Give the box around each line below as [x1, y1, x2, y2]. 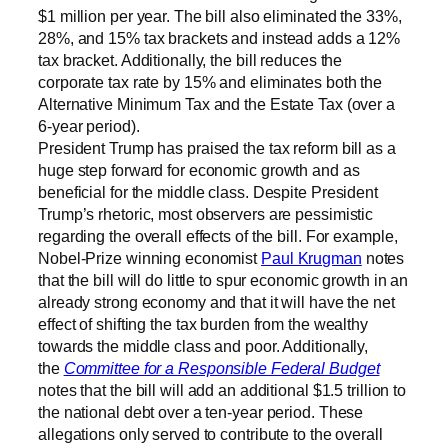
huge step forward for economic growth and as [38, 160, 360, 179]
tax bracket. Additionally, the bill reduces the [38, 50, 343, 69]
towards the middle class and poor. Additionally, [38, 336, 369, 355]
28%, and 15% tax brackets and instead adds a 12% [38, 28, 401, 47]
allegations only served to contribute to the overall [38, 424, 383, 443]
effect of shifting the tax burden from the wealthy [38, 314, 368, 333]
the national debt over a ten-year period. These [38, 402, 364, 421]
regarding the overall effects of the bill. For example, [38, 226, 398, 245]
